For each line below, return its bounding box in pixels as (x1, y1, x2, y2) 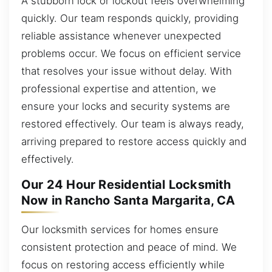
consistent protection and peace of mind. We (21, 241, 237, 254)
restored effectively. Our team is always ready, (21, 118, 244, 131)
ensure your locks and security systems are (21, 100, 230, 113)
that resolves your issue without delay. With (21, 65, 232, 78)
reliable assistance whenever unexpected (21, 30, 221, 42)
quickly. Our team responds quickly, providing (21, 12, 239, 25)
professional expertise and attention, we (21, 83, 216, 95)
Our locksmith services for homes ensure (21, 223, 219, 236)
